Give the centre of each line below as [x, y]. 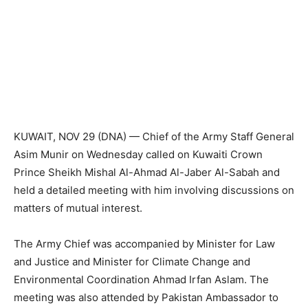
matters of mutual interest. [78, 208]
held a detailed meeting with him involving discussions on [154, 190]
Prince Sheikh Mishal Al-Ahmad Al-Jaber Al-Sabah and [147, 173]
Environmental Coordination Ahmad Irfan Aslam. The [141, 280]
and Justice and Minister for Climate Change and [132, 262]
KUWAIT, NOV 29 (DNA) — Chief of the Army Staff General [154, 137]
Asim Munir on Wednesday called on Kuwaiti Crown [138, 155]
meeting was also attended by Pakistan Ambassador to [146, 298]
